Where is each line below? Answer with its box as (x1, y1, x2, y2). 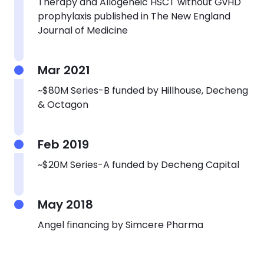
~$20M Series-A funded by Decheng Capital (38, 157, 239, 171)
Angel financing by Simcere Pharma (38, 217, 203, 232)
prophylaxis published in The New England (38, 9, 230, 23)
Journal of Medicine (38, 23, 128, 37)
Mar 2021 (38, 61, 90, 78)
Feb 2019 (38, 136, 89, 153)
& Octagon (38, 97, 88, 111)
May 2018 (38, 196, 93, 213)
